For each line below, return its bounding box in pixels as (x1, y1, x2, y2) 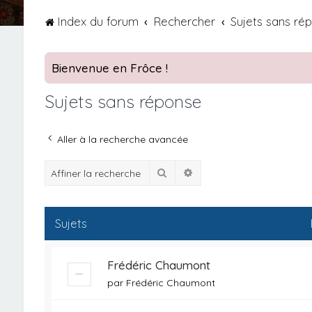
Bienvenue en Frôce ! (51, 61, 168, 75)
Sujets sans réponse (44, 91, 201, 112)
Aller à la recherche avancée (56, 133, 188, 146)
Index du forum (56, 14, 139, 29)
